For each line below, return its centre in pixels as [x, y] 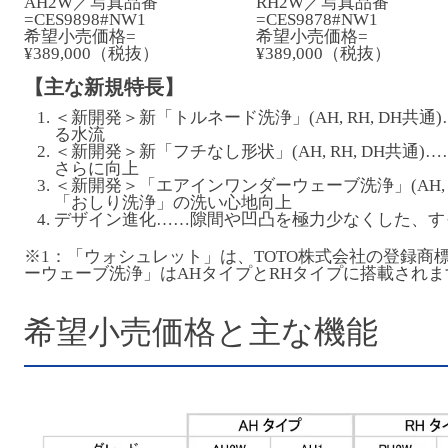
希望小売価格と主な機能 [201, 331]
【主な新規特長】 [104, 86]
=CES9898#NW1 [85, 20]
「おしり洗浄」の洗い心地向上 [173, 202]
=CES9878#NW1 [317, 20]
